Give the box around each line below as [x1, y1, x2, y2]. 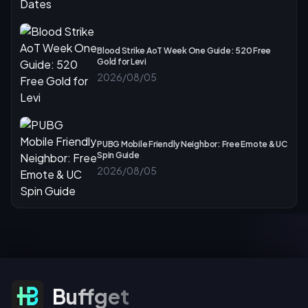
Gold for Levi [97, 56, 146, 67]
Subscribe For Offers [10, 280, 101, 292]
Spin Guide [97, 150, 140, 160]
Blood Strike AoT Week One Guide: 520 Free [97, 45, 272, 56]
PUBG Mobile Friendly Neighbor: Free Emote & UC [97, 139, 287, 149]
